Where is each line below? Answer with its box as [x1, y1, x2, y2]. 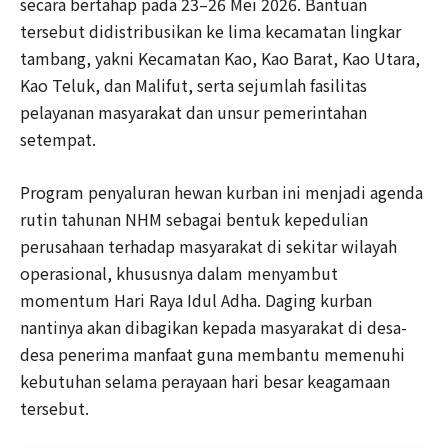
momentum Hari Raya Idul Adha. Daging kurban [20, 287, 372, 312]
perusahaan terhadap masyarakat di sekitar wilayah [20, 233, 397, 258]
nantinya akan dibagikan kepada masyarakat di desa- [20, 314, 407, 339]
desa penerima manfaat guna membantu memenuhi [20, 341, 405, 366]
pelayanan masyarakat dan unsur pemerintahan [20, 99, 367, 124]
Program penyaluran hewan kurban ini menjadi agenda [20, 179, 423, 204]
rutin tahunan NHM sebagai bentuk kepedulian [20, 206, 368, 231]
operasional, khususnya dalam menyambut [20, 260, 338, 285]
